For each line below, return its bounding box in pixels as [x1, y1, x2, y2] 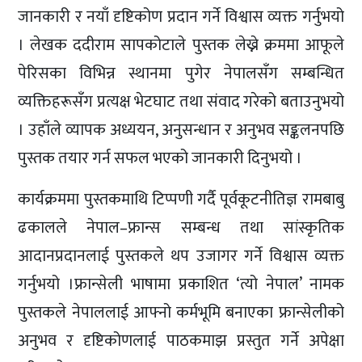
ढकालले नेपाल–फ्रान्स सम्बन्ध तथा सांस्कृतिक [18, 213, 344, 242]
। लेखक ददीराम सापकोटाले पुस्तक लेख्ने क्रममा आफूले [18, 31, 344, 59]
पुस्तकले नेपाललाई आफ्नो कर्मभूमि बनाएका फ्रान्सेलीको [18, 298, 344, 326]
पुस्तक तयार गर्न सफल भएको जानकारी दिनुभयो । [18, 144, 303, 172]
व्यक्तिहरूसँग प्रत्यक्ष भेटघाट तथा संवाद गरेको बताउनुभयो [18, 87, 344, 116]
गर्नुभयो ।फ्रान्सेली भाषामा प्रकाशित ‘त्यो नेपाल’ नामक [18, 270, 344, 298]
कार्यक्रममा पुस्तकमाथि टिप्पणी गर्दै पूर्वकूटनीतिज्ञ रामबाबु [18, 185, 344, 213]
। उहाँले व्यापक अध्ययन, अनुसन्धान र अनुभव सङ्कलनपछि [18, 116, 344, 144]
